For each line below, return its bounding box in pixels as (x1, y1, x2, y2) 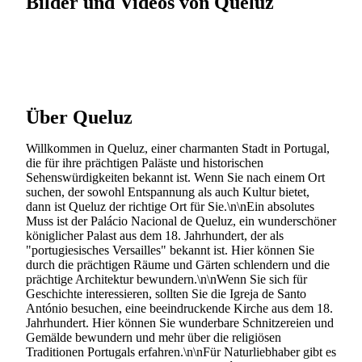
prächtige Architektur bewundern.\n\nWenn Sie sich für (26, 271, 307, 286)
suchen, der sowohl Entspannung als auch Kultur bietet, (26, 184, 309, 199)
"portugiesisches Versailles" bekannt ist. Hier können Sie (26, 242, 314, 257)
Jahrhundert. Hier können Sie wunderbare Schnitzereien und (26, 315, 334, 330)
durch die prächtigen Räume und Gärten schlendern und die (26, 257, 330, 271)
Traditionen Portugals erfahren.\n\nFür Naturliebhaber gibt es (26, 344, 336, 359)
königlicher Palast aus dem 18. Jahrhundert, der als (26, 228, 284, 242)
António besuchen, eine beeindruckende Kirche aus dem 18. (26, 301, 333, 315)
